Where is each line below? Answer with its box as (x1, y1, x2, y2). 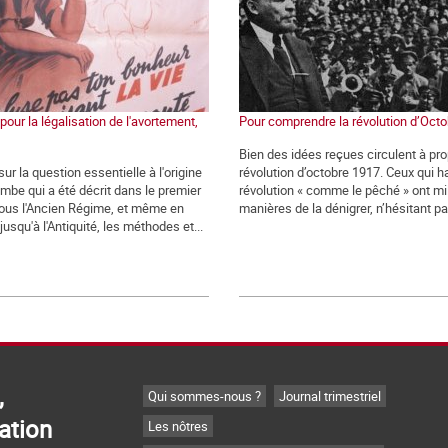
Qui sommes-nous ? (148, 386, 261, 405)
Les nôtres (148, 416, 208, 435)
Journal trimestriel (279, 386, 381, 405)
